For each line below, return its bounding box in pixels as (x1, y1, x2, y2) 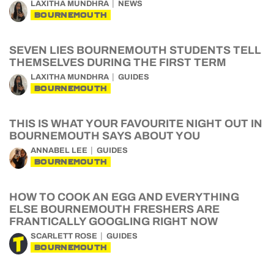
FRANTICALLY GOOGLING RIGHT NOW (9, 215, 218, 228)
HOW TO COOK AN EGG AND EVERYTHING (9, 191, 239, 203)
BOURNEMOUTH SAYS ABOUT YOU (9, 130, 200, 142)
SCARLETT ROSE (31, 232, 97, 240)
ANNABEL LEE (31, 146, 87, 155)
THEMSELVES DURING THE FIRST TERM (9, 56, 226, 68)
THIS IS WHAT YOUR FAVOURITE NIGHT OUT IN (9, 117, 262, 130)
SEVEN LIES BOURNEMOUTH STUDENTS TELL (9, 44, 261, 56)
